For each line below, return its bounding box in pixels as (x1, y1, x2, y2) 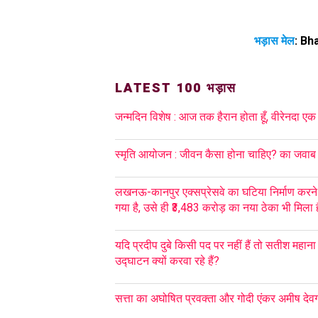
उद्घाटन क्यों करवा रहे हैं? (115, 253, 219, 268)
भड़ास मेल (254, 33, 295, 48)
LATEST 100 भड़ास (115, 78, 237, 98)
